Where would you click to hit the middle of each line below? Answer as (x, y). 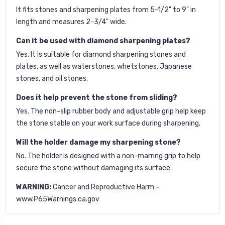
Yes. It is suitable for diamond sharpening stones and (101, 54)
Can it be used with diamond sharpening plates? (103, 41)
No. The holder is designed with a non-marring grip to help (108, 156)
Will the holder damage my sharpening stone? (98, 142)
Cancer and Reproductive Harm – (105, 187)
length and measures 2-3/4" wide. (71, 22)
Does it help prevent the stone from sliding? (97, 97)
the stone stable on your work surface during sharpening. (108, 123)
